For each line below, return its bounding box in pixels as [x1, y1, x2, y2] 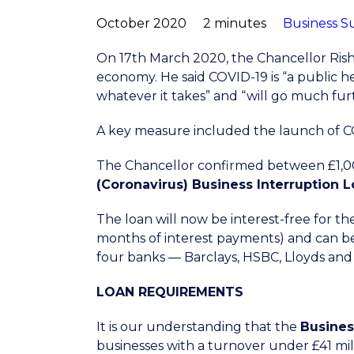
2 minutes [203, 16, 266, 31]
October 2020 [96, 16, 186, 31]
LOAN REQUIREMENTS [96, 284, 243, 299]
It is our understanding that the [96, 319, 300, 334]
